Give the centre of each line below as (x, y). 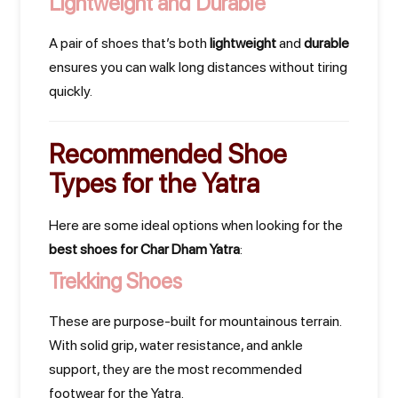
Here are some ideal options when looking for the (196, 225)
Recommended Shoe (168, 154)
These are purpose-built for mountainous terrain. (195, 321)
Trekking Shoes (115, 281)
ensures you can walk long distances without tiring (198, 67)
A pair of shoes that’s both (129, 43)
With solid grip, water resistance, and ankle (176, 345)
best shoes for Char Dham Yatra (144, 249)
